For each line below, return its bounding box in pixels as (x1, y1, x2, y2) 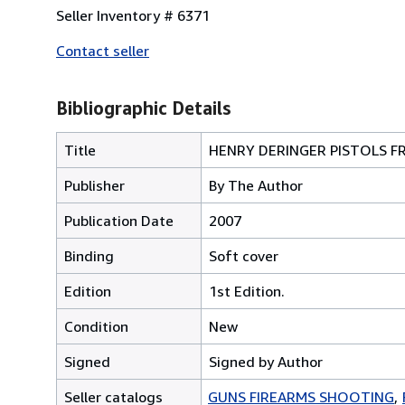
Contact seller (56, 41, 149, 60)
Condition (64, 316, 128, 335)
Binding (64, 246, 114, 265)
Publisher (64, 175, 125, 194)
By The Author (209, 175, 303, 194)
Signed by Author (209, 352, 323, 371)
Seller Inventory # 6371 (56, 5, 210, 24)
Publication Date (64, 211, 174, 230)
